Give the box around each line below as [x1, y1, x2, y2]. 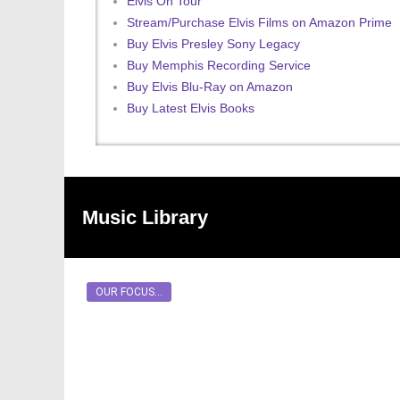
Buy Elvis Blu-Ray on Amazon [127, 79, 293, 95]
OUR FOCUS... [96, 286, 162, 299]
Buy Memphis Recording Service [127, 58, 311, 73]
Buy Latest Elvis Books [127, 101, 254, 116]
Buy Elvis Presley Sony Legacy [127, 37, 300, 52]
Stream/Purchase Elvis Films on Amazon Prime [127, 15, 392, 30]
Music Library [82, 206, 208, 229]
